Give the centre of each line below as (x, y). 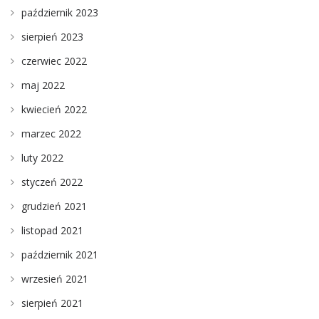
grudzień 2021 (54, 206)
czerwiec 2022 (54, 61)
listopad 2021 (52, 230)
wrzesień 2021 (55, 278)
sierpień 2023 (52, 36)
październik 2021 (60, 254)
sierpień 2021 (52, 303)
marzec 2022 (51, 133)
